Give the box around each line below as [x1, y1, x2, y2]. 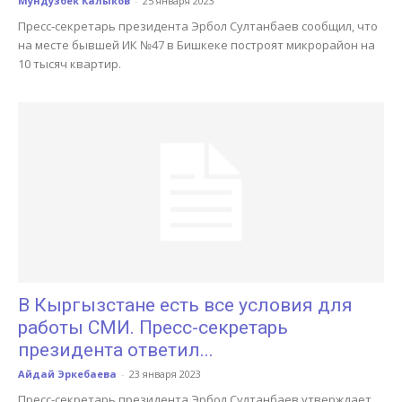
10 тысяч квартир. [18, 55, 121, 72]
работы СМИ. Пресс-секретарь [18, 317, 288, 339]
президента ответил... [18, 339, 214, 362]
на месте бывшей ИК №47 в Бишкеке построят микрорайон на [18, 36, 375, 53]
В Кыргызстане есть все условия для [18, 294, 353, 317]
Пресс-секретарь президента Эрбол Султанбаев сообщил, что [18, 17, 378, 34]
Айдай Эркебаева [18, 367, 117, 381]
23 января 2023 [129, 367, 201, 381]
